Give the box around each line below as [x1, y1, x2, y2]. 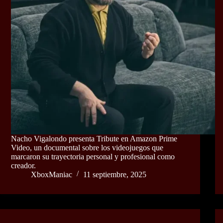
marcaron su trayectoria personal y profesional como [11, 152, 175, 161]
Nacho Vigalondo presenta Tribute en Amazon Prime [11, 134, 177, 143]
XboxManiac [31, 170, 72, 179]
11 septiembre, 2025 [83, 170, 146, 179]
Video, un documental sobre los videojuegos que [11, 143, 163, 152]
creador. [11, 161, 36, 170]
